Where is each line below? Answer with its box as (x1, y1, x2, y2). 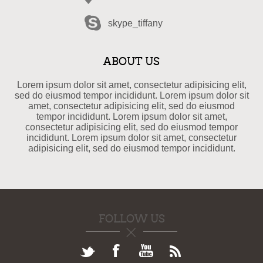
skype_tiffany (108, 18, 163, 28)
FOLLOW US (98, 213, 165, 225)
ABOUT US (103, 55, 160, 68)
